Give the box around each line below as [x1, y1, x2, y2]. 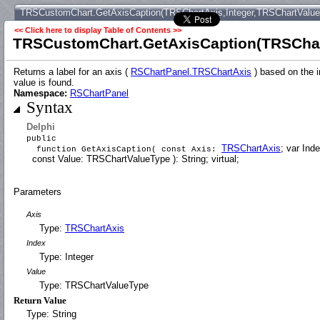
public [26, 134, 56, 143]
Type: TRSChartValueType [39, 280, 149, 291]
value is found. [14, 77, 74, 88]
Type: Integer [39, 251, 94, 262]
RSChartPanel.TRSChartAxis [131, 66, 251, 77]
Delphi [26, 121, 55, 132]
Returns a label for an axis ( [14, 66, 131, 77]
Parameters [14, 186, 61, 197]
